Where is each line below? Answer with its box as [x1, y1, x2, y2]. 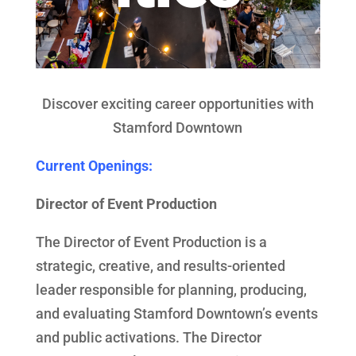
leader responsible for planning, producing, [35, 281, 307, 298]
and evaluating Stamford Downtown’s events [35, 304, 318, 322]
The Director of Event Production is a [35, 233, 267, 250]
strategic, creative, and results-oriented [35, 257, 285, 274]
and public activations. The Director [35, 328, 261, 346]
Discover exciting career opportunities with [41, 95, 314, 112]
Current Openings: [35, 157, 153, 174]
